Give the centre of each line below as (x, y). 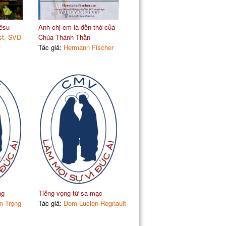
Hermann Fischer (88, 47)
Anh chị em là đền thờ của (76, 27)
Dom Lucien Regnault (95, 203)
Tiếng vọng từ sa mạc (70, 193)
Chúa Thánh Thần (64, 37)
